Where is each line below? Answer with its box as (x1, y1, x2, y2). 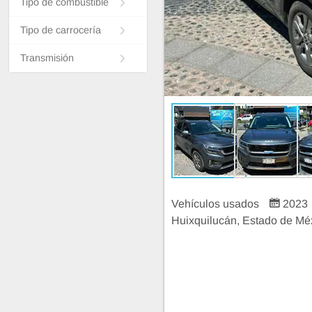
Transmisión (20, 52, 74, 64)
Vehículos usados (171, 198, 262, 210)
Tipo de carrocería (20, 24, 101, 36)
